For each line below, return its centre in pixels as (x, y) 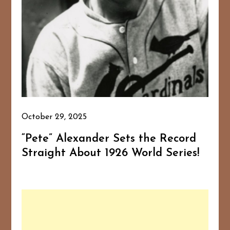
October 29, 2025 (54, 117)
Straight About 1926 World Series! (111, 154)
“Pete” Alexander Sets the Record (109, 139)
